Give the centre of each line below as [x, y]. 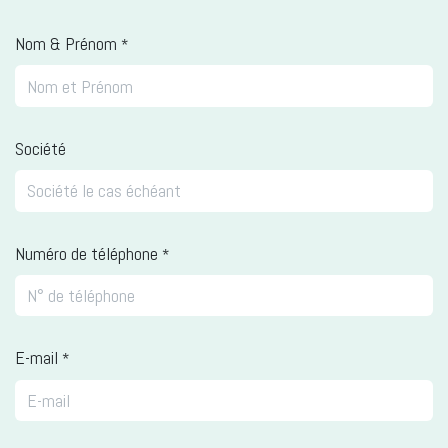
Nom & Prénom [66, 44]
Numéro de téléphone [86, 253]
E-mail [36, 358]
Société [40, 148]
